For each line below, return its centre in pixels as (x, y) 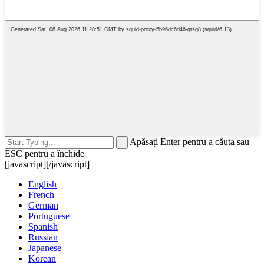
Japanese (45, 248)
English (42, 184)
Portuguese (49, 216)
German (43, 206)
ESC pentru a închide (44, 154)
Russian (43, 237)
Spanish (43, 227)
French (41, 195)
